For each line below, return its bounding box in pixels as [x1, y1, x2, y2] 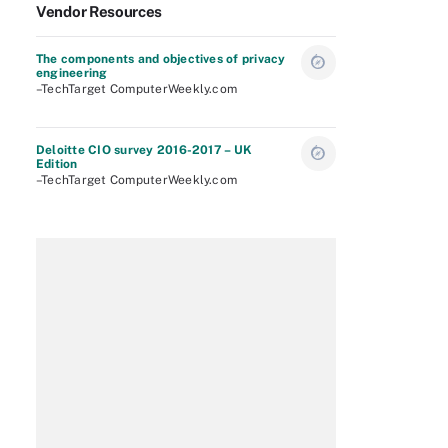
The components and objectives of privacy [36, 52, 286, 66]
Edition [36, 157, 78, 171]
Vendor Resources [36, 3, 163, 20]
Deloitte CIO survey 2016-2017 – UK [36, 143, 253, 157]
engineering [36, 66, 108, 80]
